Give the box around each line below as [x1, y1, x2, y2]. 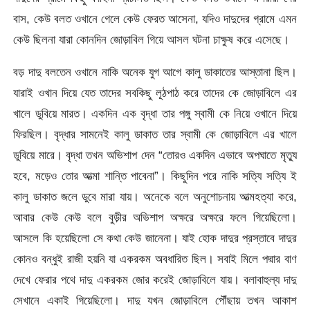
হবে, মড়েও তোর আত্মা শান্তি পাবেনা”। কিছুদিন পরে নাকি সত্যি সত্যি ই [13, 169, 297, 183]
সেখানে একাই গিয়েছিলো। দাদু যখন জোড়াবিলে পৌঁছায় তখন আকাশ [13, 293, 297, 308]
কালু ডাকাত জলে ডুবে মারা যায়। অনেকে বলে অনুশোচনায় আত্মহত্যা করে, [13, 190, 297, 204]
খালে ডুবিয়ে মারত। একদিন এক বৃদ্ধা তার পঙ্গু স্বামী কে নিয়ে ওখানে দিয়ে [13, 107, 297, 121]
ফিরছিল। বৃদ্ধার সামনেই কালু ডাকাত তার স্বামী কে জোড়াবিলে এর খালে [13, 127, 297, 142]
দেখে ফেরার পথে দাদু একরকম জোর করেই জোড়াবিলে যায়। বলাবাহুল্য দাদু [13, 273, 297, 287]
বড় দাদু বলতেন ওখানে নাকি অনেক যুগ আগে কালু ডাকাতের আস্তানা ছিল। [13, 65, 297, 80]
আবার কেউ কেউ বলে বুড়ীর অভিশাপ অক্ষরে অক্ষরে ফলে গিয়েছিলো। [13, 210, 297, 225]
